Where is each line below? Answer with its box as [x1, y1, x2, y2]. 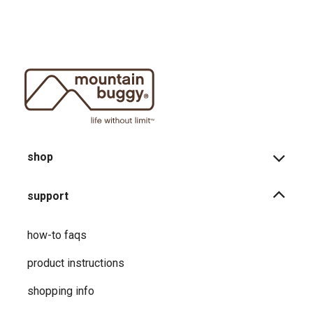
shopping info [27, 284, 94, 298]
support [27, 189, 68, 203]
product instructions [27, 256, 124, 270]
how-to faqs [27, 228, 87, 242]
